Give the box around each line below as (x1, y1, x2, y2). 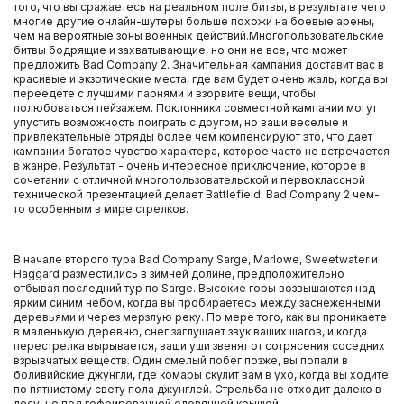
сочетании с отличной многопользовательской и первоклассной (14, 173, 365, 187)
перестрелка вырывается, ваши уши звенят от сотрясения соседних (14, 339, 385, 353)
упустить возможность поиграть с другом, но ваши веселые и (14, 115, 348, 129)
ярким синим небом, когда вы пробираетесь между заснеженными (14, 296, 381, 309)
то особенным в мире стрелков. (14, 202, 188, 216)
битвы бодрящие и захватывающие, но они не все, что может (14, 43, 347, 57)
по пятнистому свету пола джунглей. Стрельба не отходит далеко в (14, 382, 381, 396)
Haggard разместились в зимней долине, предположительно (14, 267, 344, 280)
